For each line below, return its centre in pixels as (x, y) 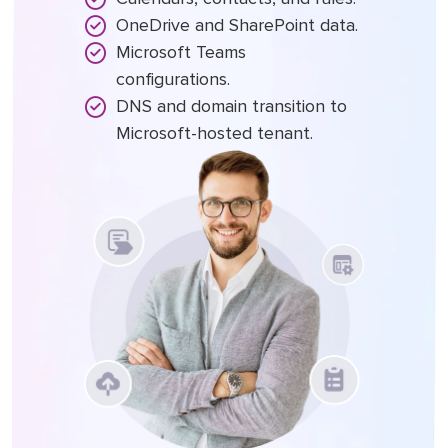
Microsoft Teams (181, 51)
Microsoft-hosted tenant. (214, 132)
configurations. (173, 78)
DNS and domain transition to (231, 105)
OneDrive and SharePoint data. (237, 24)
